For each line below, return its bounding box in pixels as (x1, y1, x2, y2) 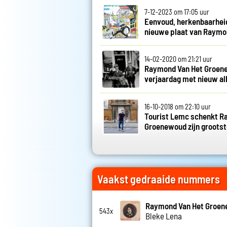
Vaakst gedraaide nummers (97, 172, 220, 186)
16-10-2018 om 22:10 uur (144, 102, 211, 111)
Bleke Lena (145, 211, 182, 221)
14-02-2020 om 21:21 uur (144, 55, 212, 64)
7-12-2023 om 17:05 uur (144, 7, 209, 16)
